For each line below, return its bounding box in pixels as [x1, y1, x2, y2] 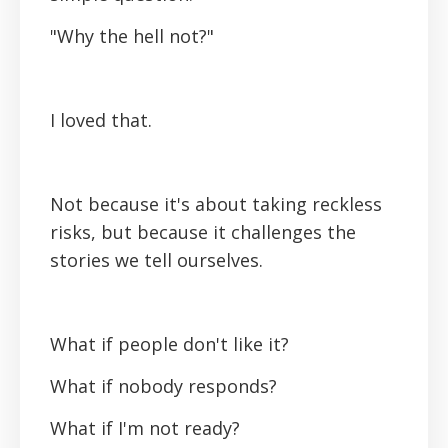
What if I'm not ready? [50, 416, 240, 441]
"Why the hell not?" [50, 24, 214, 49]
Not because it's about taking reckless [50, 192, 382, 217]
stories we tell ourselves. [50, 248, 263, 273]
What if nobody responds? [50, 374, 277, 399]
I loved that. [50, 108, 152, 133]
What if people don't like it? [50, 332, 289, 357]
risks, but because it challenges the [50, 220, 356, 245]
